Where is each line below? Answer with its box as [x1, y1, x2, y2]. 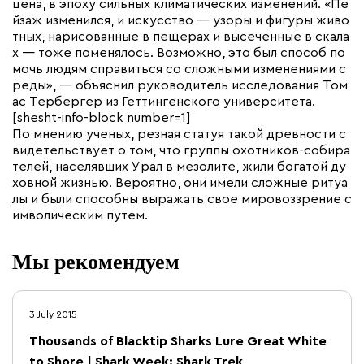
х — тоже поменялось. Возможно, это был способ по [12, 46, 345, 59]
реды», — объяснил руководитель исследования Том [12, 79, 348, 92]
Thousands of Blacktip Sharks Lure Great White [29, 335, 327, 348]
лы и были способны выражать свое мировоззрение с [12, 193, 352, 206]
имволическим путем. [12, 209, 148, 222]
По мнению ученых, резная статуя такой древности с [12, 128, 346, 141]
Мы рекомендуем [12, 245, 180, 276]
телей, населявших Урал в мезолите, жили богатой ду [12, 160, 346, 173]
